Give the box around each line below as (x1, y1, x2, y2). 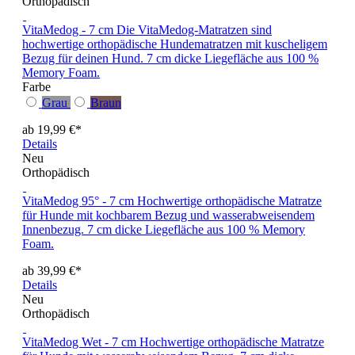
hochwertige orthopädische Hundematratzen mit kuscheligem (22, 37, 327, 52)
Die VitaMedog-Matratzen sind (116, 23, 272, 37)
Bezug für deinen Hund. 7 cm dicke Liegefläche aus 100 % (22, 52, 319, 66)
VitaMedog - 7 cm (22, 23, 116, 37)
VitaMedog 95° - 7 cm (22, 194, 134, 208)
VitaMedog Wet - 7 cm (22, 335, 136, 349)
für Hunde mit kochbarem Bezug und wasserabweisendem (22, 208, 315, 223)
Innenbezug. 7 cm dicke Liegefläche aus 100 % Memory (22, 223, 305, 237)
